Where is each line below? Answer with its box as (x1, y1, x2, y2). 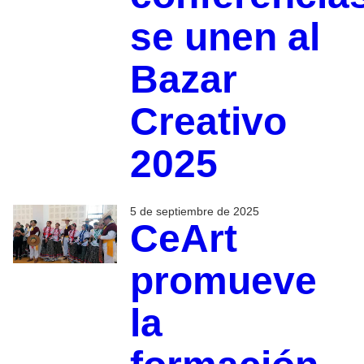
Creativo (129, 100, 287, 144)
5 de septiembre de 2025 (129, 205, 259, 219)
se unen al (129, 15, 320, 59)
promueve (129, 259, 317, 303)
